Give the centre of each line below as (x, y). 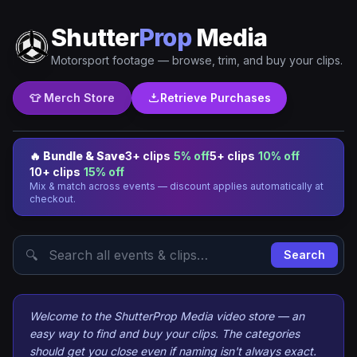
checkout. (53, 199)
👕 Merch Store (72, 98)
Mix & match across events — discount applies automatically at (177, 186)
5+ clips (232, 156)
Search (304, 255)
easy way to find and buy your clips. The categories (165, 333)
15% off (104, 172)
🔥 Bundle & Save (77, 156)
